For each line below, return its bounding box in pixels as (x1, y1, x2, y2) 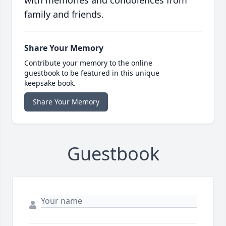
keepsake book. (24, 78, 76, 88)
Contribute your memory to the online (24, 58, 152, 68)
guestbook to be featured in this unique (24, 68, 159, 78)
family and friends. (24, 8, 104, 21)
